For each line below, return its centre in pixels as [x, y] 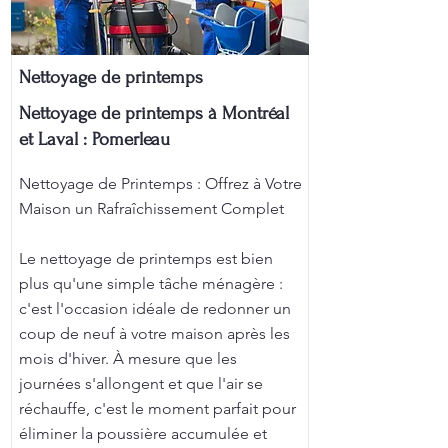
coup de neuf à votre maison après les [154, 333]
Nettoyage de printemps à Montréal [154, 113]
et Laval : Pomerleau [94, 139]
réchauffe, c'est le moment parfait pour [157, 408]
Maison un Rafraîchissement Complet [151, 208]
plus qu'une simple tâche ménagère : [151, 283]
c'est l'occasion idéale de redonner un [155, 308]
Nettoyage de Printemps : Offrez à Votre [160, 183]
